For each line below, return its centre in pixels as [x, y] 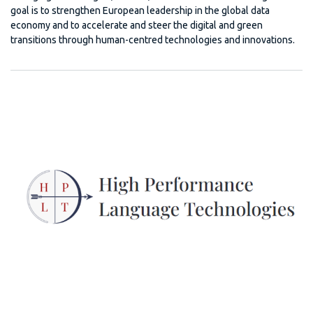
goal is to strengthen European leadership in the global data [140, 11]
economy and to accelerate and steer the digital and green [137, 26]
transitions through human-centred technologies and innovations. [153, 40]
